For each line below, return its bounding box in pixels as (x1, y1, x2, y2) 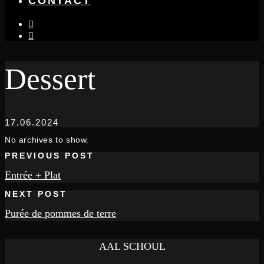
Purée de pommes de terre (5, 207, 116, 219)
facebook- (33, 29, 75, 39)
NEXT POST (5, 190, 67, 199)
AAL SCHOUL (98, 240, 166, 253)
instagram (33, 17, 75, 27)
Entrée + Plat (5, 169, 61, 181)
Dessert (5, 62, 95, 96)
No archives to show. (5, 135, 89, 144)
